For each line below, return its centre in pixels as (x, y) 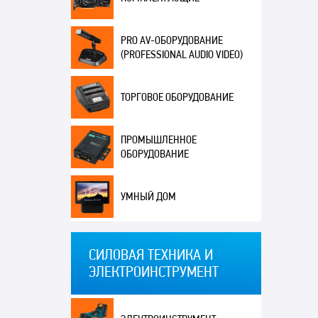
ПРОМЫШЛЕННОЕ (158, 140)
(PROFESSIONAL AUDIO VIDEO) (181, 55)
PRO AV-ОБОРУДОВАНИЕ (171, 40)
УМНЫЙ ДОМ (148, 197)
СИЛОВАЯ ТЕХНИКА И (150, 255)
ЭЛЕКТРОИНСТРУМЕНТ (153, 272)
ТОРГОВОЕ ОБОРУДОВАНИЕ (177, 97)
